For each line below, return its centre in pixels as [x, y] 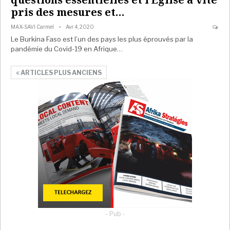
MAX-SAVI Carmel [33, 26]
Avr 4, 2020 [80, 26]
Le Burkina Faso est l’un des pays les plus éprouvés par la [102, 39]
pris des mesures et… [68, 12]
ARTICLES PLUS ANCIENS [61, 72]
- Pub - [115, 214]
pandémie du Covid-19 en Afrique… [67, 49]
